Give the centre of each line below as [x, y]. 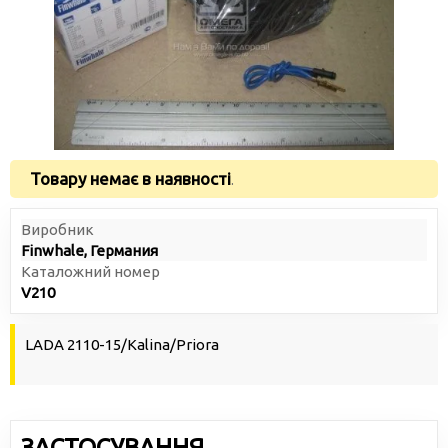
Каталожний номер [90, 271]
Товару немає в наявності [130, 178]
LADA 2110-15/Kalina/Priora [122, 344]
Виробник [57, 229]
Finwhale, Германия [89, 250]
